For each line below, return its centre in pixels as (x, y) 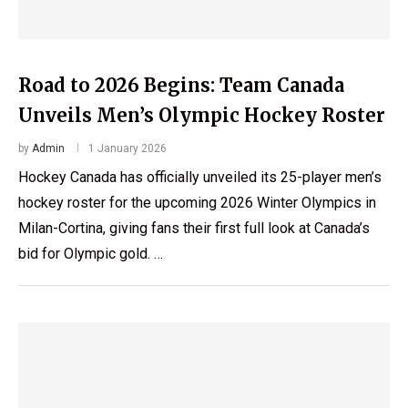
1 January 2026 (127, 148)
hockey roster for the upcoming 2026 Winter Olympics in (197, 202)
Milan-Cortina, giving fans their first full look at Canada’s (194, 228)
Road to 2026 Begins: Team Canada (181, 85)
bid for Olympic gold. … (91, 253)
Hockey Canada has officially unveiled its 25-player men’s (200, 177)
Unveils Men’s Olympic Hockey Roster (202, 115)
